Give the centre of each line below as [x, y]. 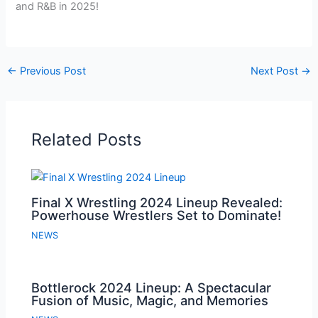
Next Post [276, 71]
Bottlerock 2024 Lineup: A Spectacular [152, 287]
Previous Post [51, 71]
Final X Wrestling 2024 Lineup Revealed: [157, 203]
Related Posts [87, 139]
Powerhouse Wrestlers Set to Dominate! [157, 215]
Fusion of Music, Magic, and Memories [150, 300]
